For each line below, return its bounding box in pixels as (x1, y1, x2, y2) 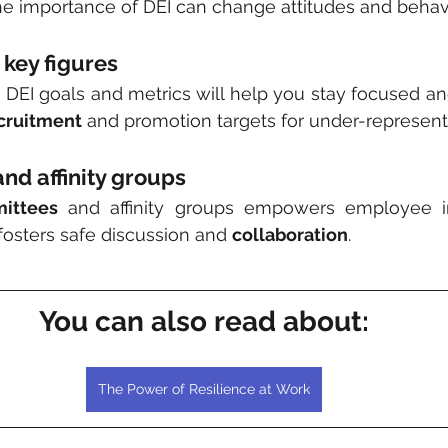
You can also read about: (39, 305, 369, 338)
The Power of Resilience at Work (98, 381, 310, 397)
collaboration (232, 224, 348, 245)
